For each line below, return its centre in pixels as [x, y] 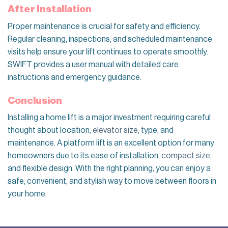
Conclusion [35, 100]
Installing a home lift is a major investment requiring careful [109, 118]
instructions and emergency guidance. [75, 77]
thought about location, [50, 131]
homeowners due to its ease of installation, [84, 156]
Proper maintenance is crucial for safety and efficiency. [104, 26]
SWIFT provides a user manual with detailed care [93, 64]
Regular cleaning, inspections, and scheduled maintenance [110, 39]
